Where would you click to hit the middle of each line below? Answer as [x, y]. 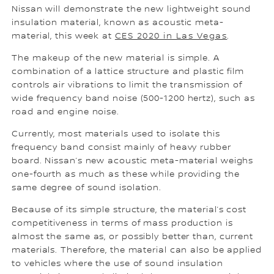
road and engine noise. [65, 112]
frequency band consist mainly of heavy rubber [121, 148]
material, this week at [63, 36]
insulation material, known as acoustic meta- [118, 23]
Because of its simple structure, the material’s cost [129, 210]
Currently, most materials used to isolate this [116, 134]
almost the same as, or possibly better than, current [132, 237]
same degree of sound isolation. [87, 188]
